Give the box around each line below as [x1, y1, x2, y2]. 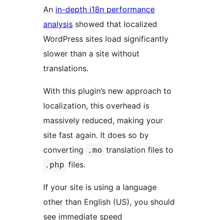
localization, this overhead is [43, 100, 149, 110]
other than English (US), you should [43, 196, 175, 207]
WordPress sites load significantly [43, 33, 168, 44]
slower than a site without [43, 48, 139, 58]
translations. [43, 63, 88, 73]
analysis [43, 19, 73, 29]
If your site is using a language [43, 182, 157, 192]
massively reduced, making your [43, 115, 163, 125]
